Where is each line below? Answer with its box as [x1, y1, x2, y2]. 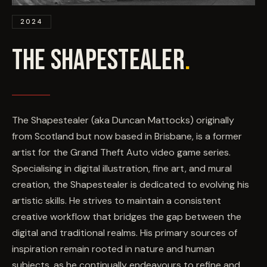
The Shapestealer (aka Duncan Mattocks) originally [12, 113, 234, 126]
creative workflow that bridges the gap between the [12, 210, 241, 223]
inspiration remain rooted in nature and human [12, 242, 215, 255]
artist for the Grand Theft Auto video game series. [12, 145, 231, 159]
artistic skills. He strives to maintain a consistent [12, 194, 221, 207]
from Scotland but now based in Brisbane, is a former [12, 129, 242, 142]
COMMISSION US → [94, 38, 173, 46]
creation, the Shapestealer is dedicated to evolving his [12, 178, 249, 191]
